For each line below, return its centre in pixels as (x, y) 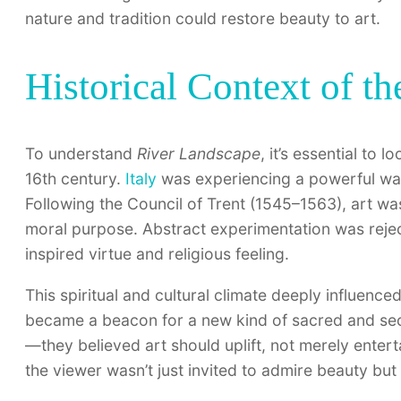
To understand (81, 153)
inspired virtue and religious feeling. (157, 253)
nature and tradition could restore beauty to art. (203, 19)
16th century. (75, 178)
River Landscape (199, 153)
